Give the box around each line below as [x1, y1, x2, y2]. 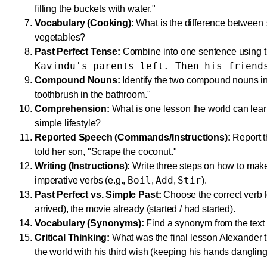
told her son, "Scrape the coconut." [35, 147, 177, 157]
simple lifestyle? [35, 118, 101, 128]
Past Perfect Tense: [35, 46, 120, 57]
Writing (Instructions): [35, 161, 131, 171]
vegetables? [35, 32, 86, 42]
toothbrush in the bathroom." [35, 89, 151, 100]
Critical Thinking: [35, 232, 110, 243]
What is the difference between [133, 18, 266, 28]
